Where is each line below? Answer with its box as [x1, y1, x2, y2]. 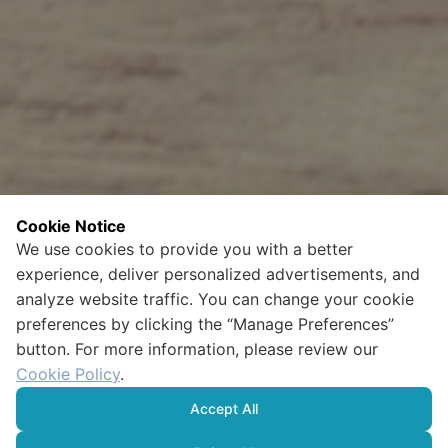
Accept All [190, 400, 258, 417]
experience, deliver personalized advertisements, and [16, 264, 420, 284]
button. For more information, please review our [16, 339, 378, 359]
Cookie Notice [16, 216, 126, 236]
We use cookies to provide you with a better [16, 239, 353, 259]
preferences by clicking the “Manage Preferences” [16, 314, 394, 334]
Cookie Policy [16, 364, 120, 384]
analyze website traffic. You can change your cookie [16, 289, 414, 309]
